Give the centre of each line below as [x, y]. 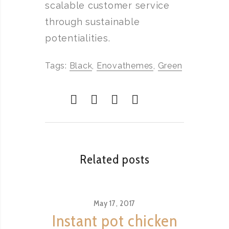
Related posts [114, 159]
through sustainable [93, 22]
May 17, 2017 [114, 203]
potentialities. [78, 38]
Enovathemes [125, 66]
